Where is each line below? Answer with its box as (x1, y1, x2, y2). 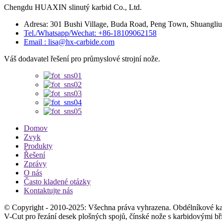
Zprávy (24, 159, 47, 168)
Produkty (24, 141, 53, 150)
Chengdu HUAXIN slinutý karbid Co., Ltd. (4, 2, 142, 11)
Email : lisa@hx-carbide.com (24, 37, 114, 46)
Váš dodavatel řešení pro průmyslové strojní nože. (4, 54, 160, 63)
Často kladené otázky (24, 177, 91, 186)
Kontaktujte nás (24, 186, 73, 195)
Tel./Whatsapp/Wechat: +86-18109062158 (24, 28, 157, 37)
